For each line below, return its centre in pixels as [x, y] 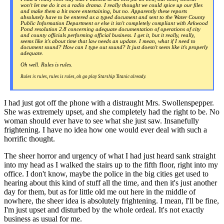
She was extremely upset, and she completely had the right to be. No [112, 112]
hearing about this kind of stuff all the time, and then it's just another [110, 183]
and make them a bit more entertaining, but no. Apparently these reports [104, 11]
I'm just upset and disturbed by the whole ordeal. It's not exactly [104, 210]
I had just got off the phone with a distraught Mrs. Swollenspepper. [109, 103]
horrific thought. [29, 139]
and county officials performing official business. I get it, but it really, [101, 35]
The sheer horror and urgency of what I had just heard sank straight [110, 156]
